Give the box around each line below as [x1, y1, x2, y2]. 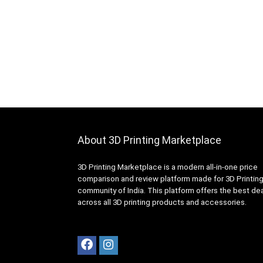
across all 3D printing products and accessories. [77, 198, 247, 207]
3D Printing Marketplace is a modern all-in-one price [77, 163, 258, 171]
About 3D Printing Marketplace [77, 134, 222, 146]
